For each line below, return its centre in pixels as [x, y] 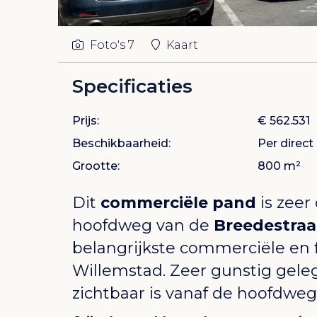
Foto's [108, 45]
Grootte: [96, 166]
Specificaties [132, 87]
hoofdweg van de [143, 226]
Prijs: [86, 121]
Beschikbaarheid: [121, 144]
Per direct [286, 144]
